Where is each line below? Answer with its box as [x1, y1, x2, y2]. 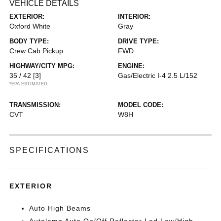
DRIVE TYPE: [118, 37, 159, 45]
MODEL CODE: [118, 101, 163, 109]
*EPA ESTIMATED [9, 81, 48, 86]
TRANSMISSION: [9, 101, 61, 109]
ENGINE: [118, 62, 145, 70]
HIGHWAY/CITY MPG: [9, 62, 75, 70]
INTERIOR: [118, 13, 150, 20]
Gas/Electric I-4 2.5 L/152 [118, 72, 197, 79]
